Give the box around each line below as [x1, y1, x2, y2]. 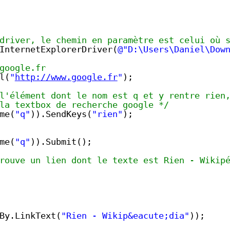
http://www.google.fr [14, 72, 118, 83]
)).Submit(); [30, 137, 92, 147]
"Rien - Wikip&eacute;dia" [61, 210, 189, 221]
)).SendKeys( [30, 109, 92, 120]
